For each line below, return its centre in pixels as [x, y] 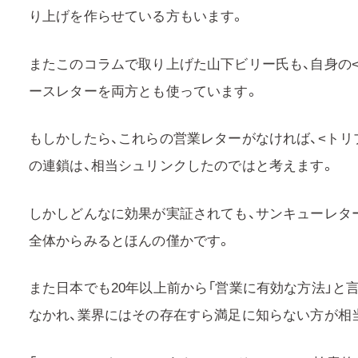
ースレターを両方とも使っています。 [144, 89]
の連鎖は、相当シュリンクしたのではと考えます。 [182, 165]
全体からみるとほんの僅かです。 [130, 239]
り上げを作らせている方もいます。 [137, 15]
